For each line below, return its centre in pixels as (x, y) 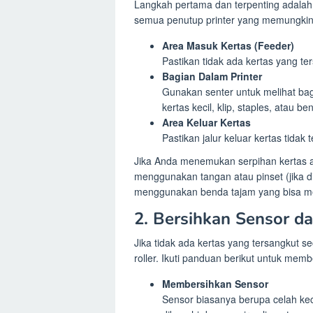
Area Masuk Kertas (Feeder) (228, 45)
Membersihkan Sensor (215, 284)
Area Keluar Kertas (206, 122)
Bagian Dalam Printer (212, 76)
